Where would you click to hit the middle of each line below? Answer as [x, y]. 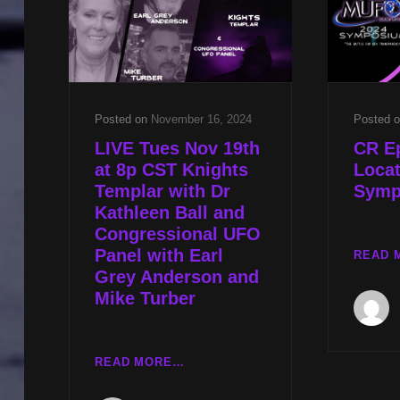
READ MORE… [140, 362]
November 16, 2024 [201, 119]
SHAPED [211, 14]
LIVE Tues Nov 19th [177, 148]
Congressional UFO [177, 234]
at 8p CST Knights [171, 170]
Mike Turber [145, 298]
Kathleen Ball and [169, 212]
